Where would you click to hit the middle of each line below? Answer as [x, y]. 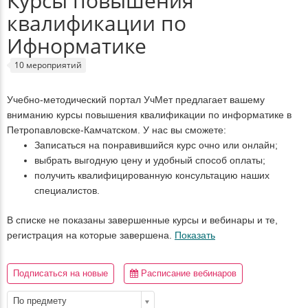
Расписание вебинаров [187, 273]
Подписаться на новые [60, 273]
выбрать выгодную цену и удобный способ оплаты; [150, 160]
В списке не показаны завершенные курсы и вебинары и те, [142, 220]
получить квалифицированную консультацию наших [152, 175]
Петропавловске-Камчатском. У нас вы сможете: [117, 130]
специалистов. [67, 190]
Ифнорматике [77, 46]
